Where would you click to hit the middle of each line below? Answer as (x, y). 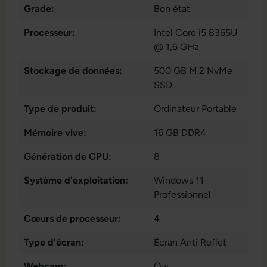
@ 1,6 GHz (176, 47)
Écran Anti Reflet (190, 243)
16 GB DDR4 (180, 133)
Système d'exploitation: (76, 181)
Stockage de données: (73, 71)
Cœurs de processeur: (72, 219)
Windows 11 (179, 181)
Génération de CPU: (68, 157)
